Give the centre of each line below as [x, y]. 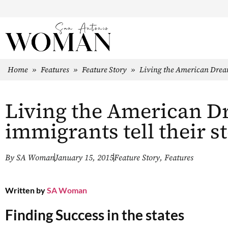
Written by [25, 190]
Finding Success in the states [95, 215]
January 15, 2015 [84, 158]
